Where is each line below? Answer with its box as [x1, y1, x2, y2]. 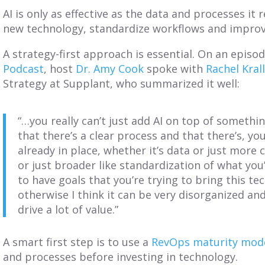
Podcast [3, 61, 44, 76]
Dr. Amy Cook [76, 61, 144, 76]
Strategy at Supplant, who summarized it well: [3, 76, 240, 91]
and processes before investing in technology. [3, 249, 238, 264]
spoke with [144, 61, 206, 76]
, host [44, 61, 76, 76]
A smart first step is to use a [3, 234, 152, 249]
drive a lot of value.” [18, 202, 119, 216]
